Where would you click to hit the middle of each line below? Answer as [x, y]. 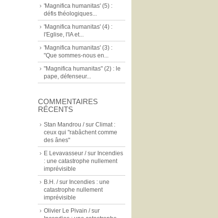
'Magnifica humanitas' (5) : [78, 6]
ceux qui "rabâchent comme [81, 132]
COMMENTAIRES [68, 101]
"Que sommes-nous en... [76, 55]
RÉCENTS [55, 109]
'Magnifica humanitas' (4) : [78, 27]
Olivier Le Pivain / [67, 211]
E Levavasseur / [65, 153]
